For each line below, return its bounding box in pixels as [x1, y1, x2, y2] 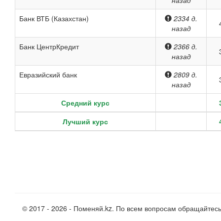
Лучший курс [63, 116, 108, 126]
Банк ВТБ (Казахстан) [19, 13, 89, 23]
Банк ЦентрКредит [19, 41, 79, 51]
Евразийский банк [19, 70, 77, 79]
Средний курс [61, 98, 110, 108]
